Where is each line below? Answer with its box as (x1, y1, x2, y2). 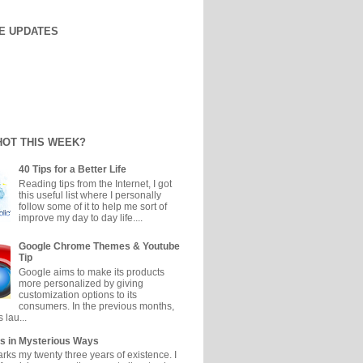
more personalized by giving (18, 277, 143, 289)
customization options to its (18, 288, 137, 301)
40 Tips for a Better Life (18, 164, 126, 175)
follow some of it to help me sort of (18, 200, 167, 212)
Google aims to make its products (18, 266, 164, 278)
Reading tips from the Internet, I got (18, 177, 172, 190)
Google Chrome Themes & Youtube (18, 241, 180, 252)
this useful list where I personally (18, 189, 161, 201)
